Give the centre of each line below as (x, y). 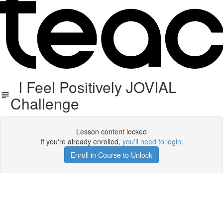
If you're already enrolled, (81, 141)
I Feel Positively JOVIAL (94, 87)
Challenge (45, 103)
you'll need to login (152, 141)
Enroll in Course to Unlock (111, 155)
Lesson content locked (111, 131)
